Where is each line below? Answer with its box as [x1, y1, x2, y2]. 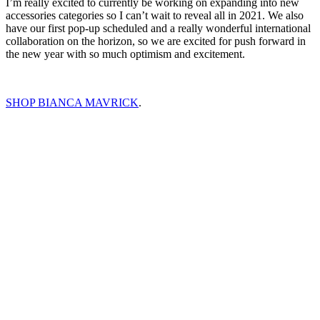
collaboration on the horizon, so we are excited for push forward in [6, 34, 306, 47]
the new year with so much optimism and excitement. [6, 47, 245, 60]
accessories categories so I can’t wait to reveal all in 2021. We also [6, 9, 304, 21]
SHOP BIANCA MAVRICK [6, 96, 139, 109]
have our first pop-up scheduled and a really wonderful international [6, 21, 311, 34]
